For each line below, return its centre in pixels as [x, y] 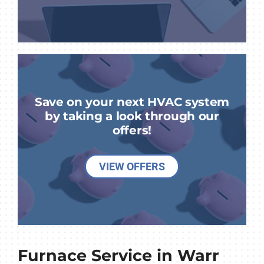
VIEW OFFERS [132, 167]
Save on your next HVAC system [132, 102]
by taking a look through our [132, 116]
